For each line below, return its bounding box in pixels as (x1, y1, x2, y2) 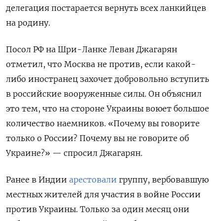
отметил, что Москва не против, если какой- (6, 59, 196, 69)
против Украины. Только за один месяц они (6, 204, 189, 214)
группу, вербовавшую (117, 174, 209, 184)
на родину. (6, 17, 50, 28)
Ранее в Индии (6, 174, 69, 184)
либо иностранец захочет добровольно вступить (6, 74, 209, 84)
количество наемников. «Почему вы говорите (6, 118, 200, 128)
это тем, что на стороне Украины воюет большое (6, 103, 209, 113)
